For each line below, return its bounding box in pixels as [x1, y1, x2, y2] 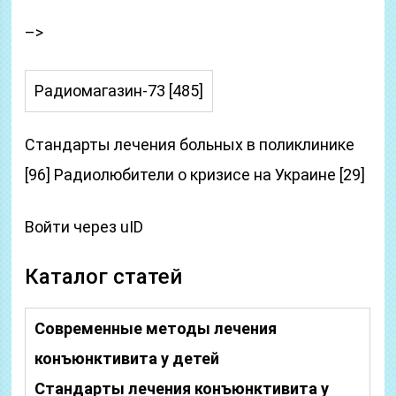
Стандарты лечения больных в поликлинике [25, 135, 355, 154]
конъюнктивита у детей [34, 349, 220, 368]
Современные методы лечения [34, 319, 278, 338]
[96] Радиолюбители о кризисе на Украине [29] [25, 165, 366, 184]
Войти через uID [25, 217, 144, 236]
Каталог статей [25, 264, 183, 289]
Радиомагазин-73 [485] [34, 81, 204, 100]
